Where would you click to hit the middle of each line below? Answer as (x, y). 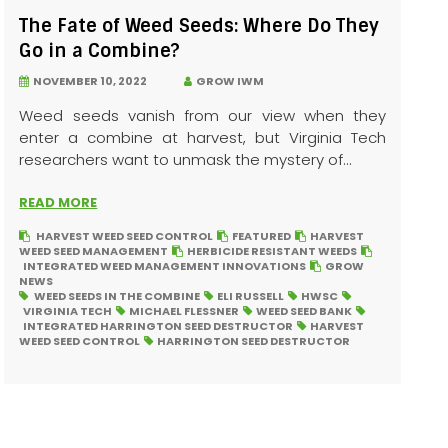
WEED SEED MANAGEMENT (94, 251)
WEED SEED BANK (304, 311)
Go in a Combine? (100, 51)
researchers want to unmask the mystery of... (186, 160)
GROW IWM (228, 81)
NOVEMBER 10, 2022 (88, 81)
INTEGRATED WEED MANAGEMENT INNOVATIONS (165, 266)
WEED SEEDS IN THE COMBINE (117, 296)
